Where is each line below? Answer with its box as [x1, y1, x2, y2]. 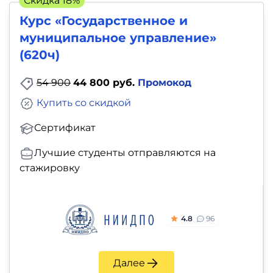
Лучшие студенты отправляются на [34, 146, 216, 158]
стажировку [19, 161, 80, 174]
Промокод [138, 77, 191, 89]
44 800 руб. [73, 77, 138, 89]
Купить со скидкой [37, 97, 131, 109]
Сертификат [34, 121, 96, 133]
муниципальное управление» [19, 30, 216, 46]
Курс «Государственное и [19, 13, 188, 29]
